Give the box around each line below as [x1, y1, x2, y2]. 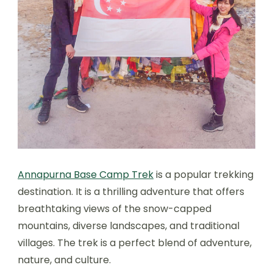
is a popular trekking [154, 168, 253, 182]
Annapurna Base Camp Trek [18, 168, 154, 182]
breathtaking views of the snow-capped [18, 202, 211, 216]
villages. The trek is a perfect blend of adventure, [18, 236, 252, 250]
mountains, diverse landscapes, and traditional [18, 219, 239, 233]
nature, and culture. [18, 253, 111, 267]
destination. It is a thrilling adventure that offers [18, 185, 244, 199]
